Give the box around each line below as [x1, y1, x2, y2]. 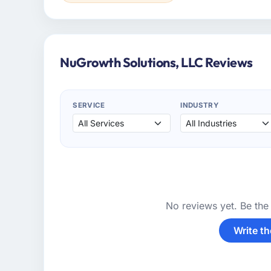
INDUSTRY [180, 101, 218, 110]
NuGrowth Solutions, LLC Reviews [60, 54, 253, 71]
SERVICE [73, 101, 105, 110]
